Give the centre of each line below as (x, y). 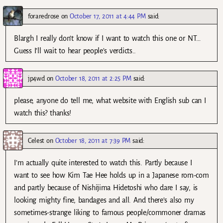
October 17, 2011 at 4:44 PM (108, 16)
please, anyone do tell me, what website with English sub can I (110, 100)
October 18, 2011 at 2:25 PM (93, 78)
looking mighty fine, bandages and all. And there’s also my (104, 200)
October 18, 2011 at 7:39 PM (93, 140)
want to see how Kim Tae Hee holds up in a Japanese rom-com (111, 175)
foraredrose (44, 16)
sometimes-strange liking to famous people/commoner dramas (110, 212)
